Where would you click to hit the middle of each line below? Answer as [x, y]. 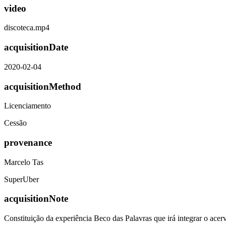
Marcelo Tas [24, 162]
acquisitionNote [36, 199]
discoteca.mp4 [27, 28]
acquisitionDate [36, 47]
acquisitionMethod [43, 86]
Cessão [15, 123]
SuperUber [21, 179]
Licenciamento [27, 106]
